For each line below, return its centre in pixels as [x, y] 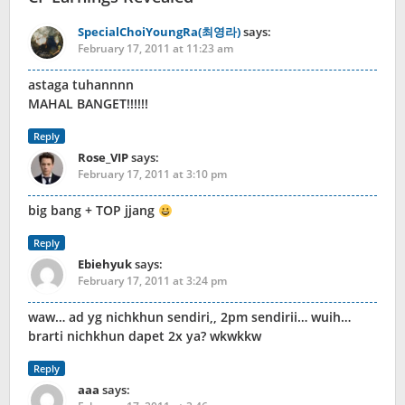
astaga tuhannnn [81, 85]
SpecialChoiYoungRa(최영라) [159, 32]
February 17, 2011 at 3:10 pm [152, 174]
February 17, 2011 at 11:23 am [155, 49]
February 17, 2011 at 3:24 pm [152, 281]
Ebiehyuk [105, 264]
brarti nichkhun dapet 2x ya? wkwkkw [145, 336]
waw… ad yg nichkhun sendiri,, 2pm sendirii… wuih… [189, 317]
